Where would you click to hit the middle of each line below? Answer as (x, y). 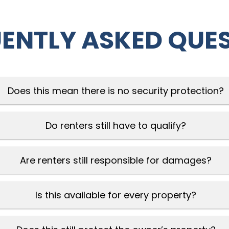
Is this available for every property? (116, 195)
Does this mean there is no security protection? (116, 91)
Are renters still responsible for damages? (116, 160)
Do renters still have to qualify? (116, 125)
